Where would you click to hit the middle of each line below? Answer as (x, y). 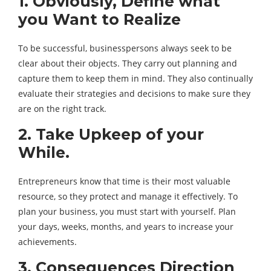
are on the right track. (62, 109)
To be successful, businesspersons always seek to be (125, 48)
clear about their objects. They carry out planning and (128, 63)
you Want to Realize (100, 19)
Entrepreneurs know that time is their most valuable (124, 181)
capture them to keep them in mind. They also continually (135, 78)
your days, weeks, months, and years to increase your (126, 227)
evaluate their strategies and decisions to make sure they (134, 93)
